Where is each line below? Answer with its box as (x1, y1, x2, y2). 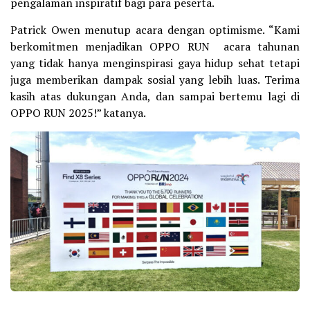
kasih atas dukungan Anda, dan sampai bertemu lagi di (10, 89, 300, 104)
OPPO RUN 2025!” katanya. (10, 105, 146, 121)
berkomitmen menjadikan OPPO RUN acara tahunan (10, 39, 300, 55)
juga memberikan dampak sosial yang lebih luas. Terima (10, 72, 300, 88)
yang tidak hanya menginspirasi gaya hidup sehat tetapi (10, 55, 300, 71)
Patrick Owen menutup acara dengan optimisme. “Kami (10, 22, 300, 38)
